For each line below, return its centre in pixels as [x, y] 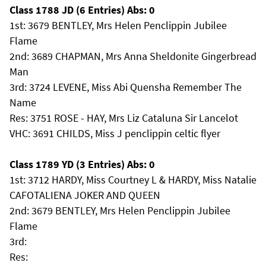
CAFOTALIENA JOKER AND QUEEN [85, 195]
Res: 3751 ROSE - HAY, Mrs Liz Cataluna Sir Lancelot [124, 118]
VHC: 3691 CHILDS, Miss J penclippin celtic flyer [115, 133]
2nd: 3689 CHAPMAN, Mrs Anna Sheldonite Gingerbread [133, 56]
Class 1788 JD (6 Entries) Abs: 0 [82, 10]
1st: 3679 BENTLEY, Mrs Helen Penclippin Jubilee [118, 25]
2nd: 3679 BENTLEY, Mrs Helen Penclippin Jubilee [120, 210]
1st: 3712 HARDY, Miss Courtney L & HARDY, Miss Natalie [133, 180]
